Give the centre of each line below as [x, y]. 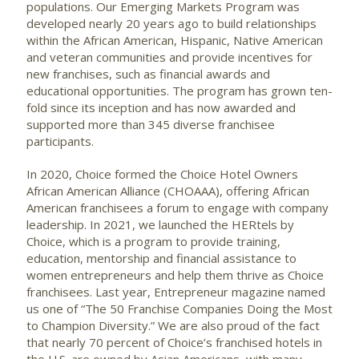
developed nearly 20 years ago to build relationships [171, 24]
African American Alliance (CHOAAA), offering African [168, 191]
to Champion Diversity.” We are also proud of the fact [173, 326]
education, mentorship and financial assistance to [161, 258]
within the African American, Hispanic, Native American [175, 40]
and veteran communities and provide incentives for [169, 57]
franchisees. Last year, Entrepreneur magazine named [176, 292]
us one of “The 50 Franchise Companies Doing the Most [179, 309]
